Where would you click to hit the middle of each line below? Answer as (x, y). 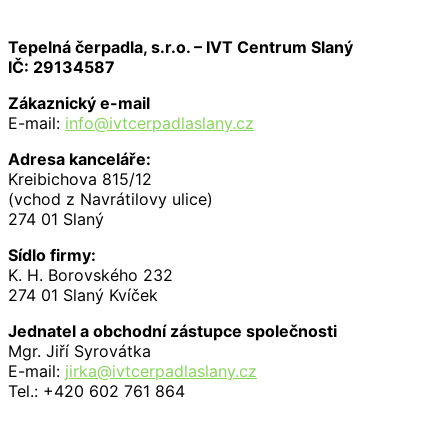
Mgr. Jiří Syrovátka (79, 350)
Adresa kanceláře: (79, 158)
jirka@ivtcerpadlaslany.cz (161, 370)
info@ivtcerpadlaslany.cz (159, 122)
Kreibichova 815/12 (80, 178)
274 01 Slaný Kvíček (83, 294)
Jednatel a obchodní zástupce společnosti (172, 330)
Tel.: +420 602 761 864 (96, 390)
